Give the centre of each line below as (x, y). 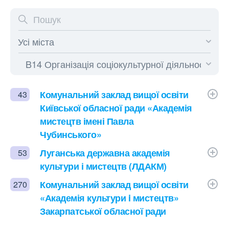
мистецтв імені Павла (87, 121)
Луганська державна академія (105, 153)
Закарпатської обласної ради (103, 211)
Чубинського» (71, 134)
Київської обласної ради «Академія (116, 108)
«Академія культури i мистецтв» (109, 198)
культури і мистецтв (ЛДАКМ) (103, 166)
